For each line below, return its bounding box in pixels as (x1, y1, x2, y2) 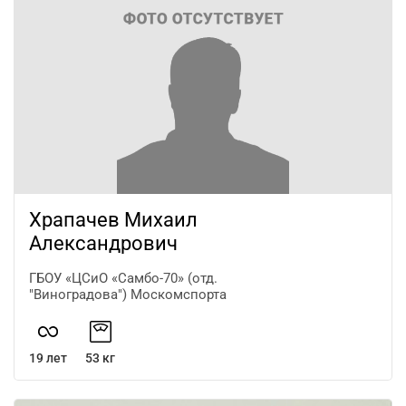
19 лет (29, 350, 67, 365)
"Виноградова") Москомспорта (29, 285, 227, 303)
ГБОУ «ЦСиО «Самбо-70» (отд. (29, 269, 217, 286)
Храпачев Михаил (29, 208, 198, 231)
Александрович (29, 231, 178, 255)
